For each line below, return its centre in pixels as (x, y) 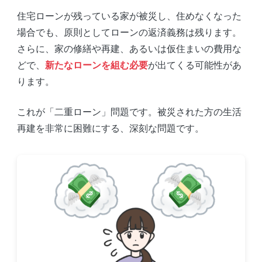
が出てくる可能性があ (194, 65)
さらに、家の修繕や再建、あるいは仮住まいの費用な (129, 48)
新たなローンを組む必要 (96, 65)
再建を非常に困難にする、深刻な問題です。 (110, 128)
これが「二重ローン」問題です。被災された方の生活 (129, 111)
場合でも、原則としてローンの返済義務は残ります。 (129, 32)
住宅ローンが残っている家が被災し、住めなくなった (129, 15)
